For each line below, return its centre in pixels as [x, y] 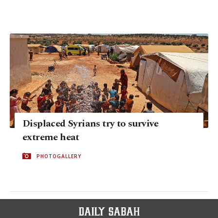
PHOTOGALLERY [59, 156]
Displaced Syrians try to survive [91, 123]
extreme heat [51, 137]
